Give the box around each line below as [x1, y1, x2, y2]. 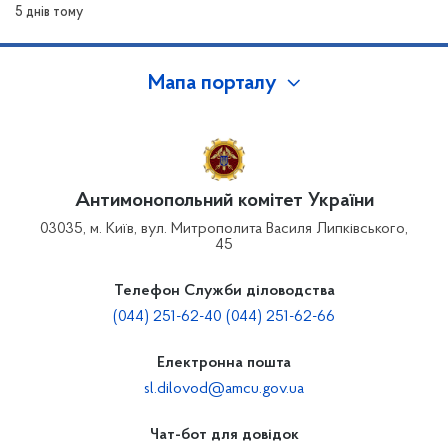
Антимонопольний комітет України [74, 191, 374, 212]
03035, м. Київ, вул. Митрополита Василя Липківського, [40, 221, 408, 238]
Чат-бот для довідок [149, 427, 299, 444]
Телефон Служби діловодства [113, 283, 335, 300]
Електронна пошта [157, 355, 291, 372]
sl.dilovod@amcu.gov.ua [144, 381, 304, 398]
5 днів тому [15, 5, 83, 21]
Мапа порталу [147, 73, 277, 96]
